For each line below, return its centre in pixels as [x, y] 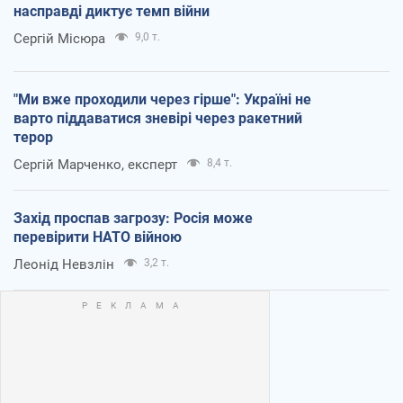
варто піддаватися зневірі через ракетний [158, 119]
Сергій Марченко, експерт [95, 165]
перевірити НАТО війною [98, 237]
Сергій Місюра [59, 39]
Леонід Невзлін [64, 265]
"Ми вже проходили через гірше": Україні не [162, 100]
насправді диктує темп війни [112, 12]
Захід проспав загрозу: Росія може [133, 219]
